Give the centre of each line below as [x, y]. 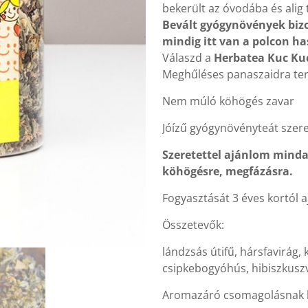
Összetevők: [193, 225]
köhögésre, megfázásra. [228, 171]
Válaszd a [188, 58]
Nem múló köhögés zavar [228, 101]
